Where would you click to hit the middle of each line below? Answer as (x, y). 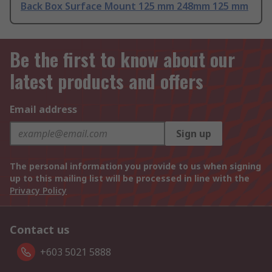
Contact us (40, 230)
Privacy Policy (38, 191)
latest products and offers (107, 81)
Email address (43, 110)
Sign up (194, 134)
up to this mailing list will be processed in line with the (130, 178)
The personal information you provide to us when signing (135, 166)
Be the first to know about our (122, 59)
